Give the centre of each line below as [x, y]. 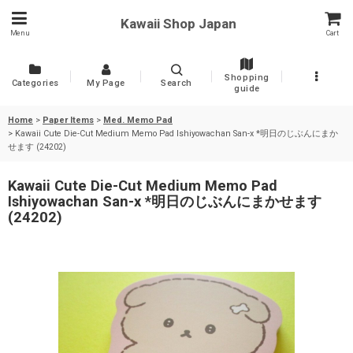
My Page [106, 83]
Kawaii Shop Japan [178, 24]
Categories [35, 83]
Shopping [247, 78]
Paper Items [68, 120]
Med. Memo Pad [138, 120]
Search [176, 83]
